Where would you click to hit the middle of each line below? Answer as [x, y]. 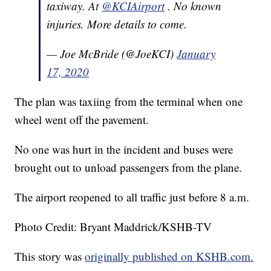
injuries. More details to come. [117, 24]
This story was [50, 256]
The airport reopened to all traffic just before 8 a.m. [132, 197]
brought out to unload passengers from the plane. [129, 168]
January [196, 54]
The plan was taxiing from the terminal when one [129, 102]
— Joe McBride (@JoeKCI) [112, 54]
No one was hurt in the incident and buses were [124, 149]
